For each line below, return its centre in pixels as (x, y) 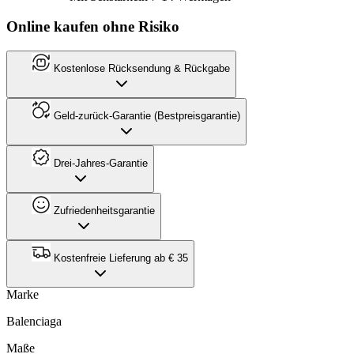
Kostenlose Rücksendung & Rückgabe (140, 68)
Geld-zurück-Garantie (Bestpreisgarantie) (145, 115)
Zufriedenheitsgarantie (103, 210)
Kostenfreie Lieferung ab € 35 (119, 258)
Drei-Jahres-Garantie (99, 163)
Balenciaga (34, 321)
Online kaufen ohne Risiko (93, 27)
